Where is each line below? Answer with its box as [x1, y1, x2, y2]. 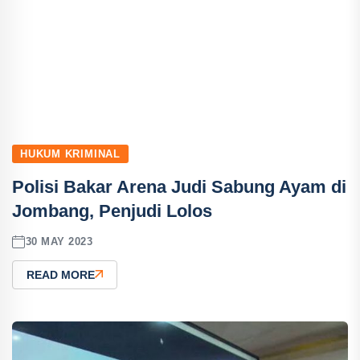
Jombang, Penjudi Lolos [12, 200, 212, 221]
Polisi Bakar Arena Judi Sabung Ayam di [12, 176, 346, 197]
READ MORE [27, 268, 95, 281]
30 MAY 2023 [25, 235, 93, 248]
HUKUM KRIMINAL [20, 147, 121, 160]
